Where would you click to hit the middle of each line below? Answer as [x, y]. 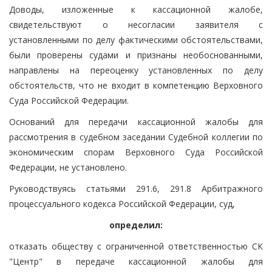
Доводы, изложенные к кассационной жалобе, [136, 9]
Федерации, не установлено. [68, 167]
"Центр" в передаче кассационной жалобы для [136, 261]
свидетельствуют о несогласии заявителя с [136, 24]
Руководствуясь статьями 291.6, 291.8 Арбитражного [136, 188]
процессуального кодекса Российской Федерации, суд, [122, 203]
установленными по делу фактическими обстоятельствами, [136, 39]
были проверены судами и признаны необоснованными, [136, 55]
